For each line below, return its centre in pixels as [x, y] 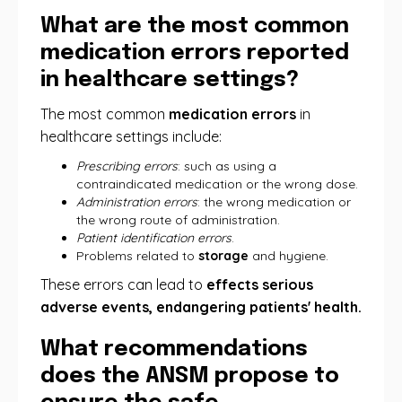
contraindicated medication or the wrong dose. [217, 184]
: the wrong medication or [274, 202]
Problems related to [137, 256]
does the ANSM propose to [190, 376]
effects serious [260, 284]
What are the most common [195, 26]
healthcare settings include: [131, 136]
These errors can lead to [123, 284]
